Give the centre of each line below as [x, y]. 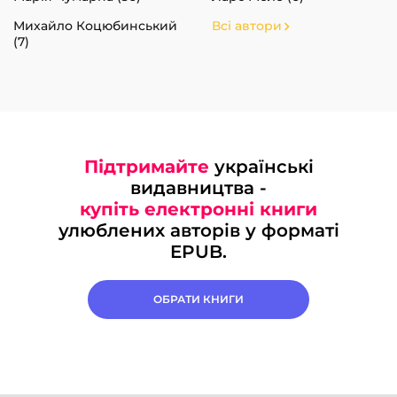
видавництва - [198, 187]
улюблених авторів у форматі [198, 230]
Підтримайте [146, 166]
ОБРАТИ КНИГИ [198, 299]
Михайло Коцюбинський [95, 25]
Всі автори [247, 25]
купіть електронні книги [198, 209]
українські [261, 166]
